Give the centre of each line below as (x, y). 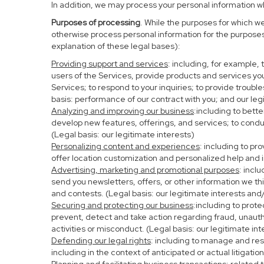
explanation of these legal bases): (116, 46)
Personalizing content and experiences (126, 146)
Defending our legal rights (101, 240)
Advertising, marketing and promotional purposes (145, 170)
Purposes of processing (96, 22)
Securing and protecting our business (122, 205)
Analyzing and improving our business (123, 111)
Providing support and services (110, 64)
